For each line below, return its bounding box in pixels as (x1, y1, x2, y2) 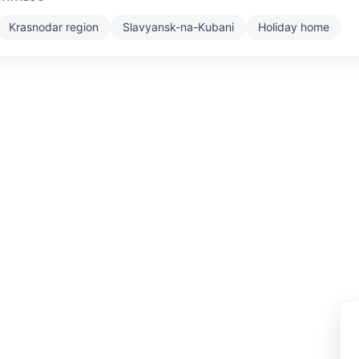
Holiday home (258, 19, 329, 34)
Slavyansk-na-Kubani (123, 19, 234, 34)
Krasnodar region (9, 19, 99, 34)
